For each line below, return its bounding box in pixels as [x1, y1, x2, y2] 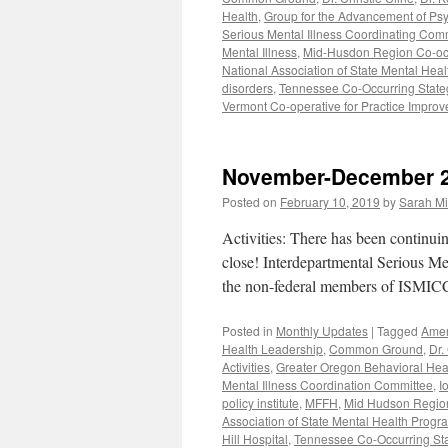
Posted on [222, 193, 277, 210]
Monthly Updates [276, 322, 368, 339]
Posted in [222, 322, 273, 339]
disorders [222, 79, 273, 96]
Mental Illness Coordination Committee [222, 376, 433, 393]
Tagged [377, 322, 418, 339]
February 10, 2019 [280, 193, 380, 210]
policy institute [222, 394, 299, 411]
